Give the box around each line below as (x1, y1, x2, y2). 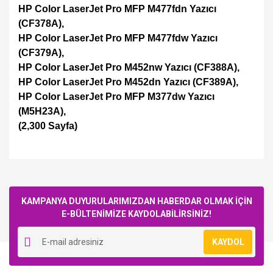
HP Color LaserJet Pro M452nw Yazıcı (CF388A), (18, 62, 239, 73)
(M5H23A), (18, 106, 66, 116)
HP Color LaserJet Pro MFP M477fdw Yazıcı (18, 33, 218, 43)
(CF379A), (18, 48, 64, 58)
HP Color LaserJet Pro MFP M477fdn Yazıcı (18, 4, 216, 14)
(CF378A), (18, 18, 64, 29)
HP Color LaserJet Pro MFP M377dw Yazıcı (18, 91, 214, 102)
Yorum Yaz (118, 216, 155, 224)
